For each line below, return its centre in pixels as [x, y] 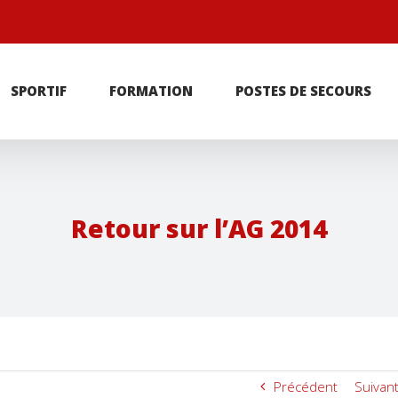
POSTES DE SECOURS [303, 91]
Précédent [306, 386]
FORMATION [151, 91]
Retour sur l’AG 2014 [199, 228]
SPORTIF [39, 91]
